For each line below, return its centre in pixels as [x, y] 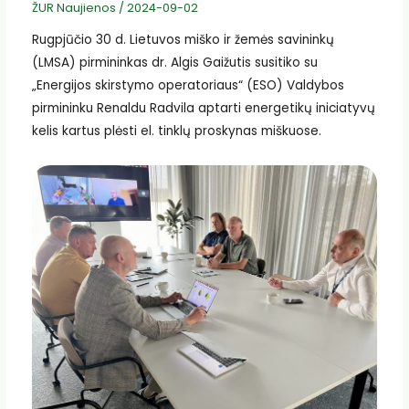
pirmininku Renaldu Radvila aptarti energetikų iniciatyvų [203, 109]
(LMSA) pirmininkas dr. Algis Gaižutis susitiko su [174, 63]
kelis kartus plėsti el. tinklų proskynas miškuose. [176, 131]
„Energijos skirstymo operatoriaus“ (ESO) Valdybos [188, 86]
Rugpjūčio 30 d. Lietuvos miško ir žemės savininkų [183, 40]
